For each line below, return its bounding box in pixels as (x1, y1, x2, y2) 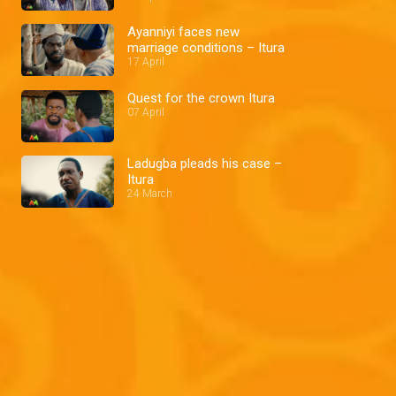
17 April (127, 56, 164, 69)
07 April (127, 105, 164, 118)
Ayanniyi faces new (127, 24, 240, 41)
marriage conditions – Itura (127, 40, 285, 57)
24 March (127, 187, 172, 200)
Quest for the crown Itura (127, 89, 275, 106)
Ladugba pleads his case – (127, 155, 282, 171)
